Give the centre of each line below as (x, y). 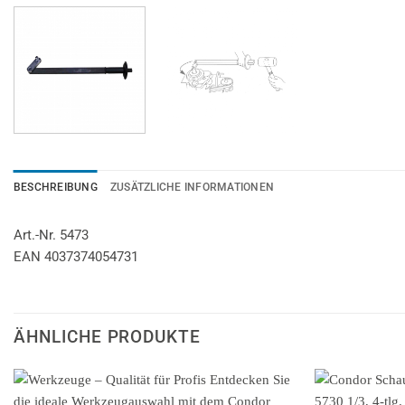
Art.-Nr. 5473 (51, 235)
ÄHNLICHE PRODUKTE (108, 336)
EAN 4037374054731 (76, 257)
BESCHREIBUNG (56, 187)
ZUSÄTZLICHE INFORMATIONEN (192, 187)
